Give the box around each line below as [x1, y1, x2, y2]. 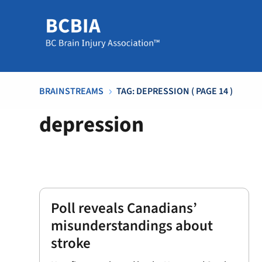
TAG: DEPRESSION [116, 85, 190, 98]
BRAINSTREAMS [39, 85, 104, 98]
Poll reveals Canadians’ [51, 198, 198, 219]
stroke [51, 233, 91, 254]
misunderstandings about [51, 215, 213, 236]
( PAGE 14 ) [189, 85, 233, 98]
